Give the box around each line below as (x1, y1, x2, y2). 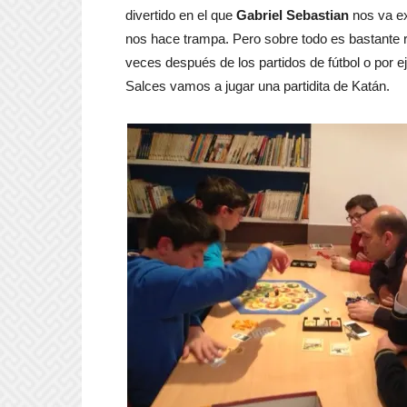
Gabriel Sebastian (236, 7, 349, 23)
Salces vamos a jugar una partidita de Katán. (125, 78, 390, 94)
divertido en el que (125, 7, 236, 23)
